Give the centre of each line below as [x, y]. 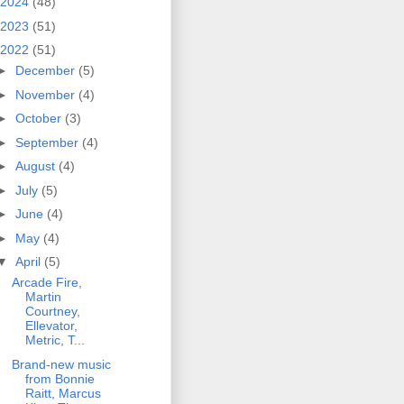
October [40, 119]
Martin [43, 297]
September [48, 142]
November [46, 94]
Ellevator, [51, 326]
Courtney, [52, 312]
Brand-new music [61, 364]
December [46, 71]
